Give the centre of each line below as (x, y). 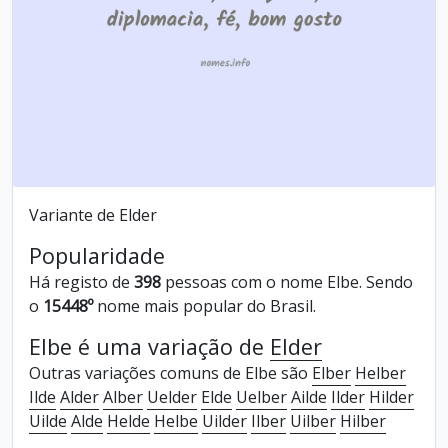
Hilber (363, 421)
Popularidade (97, 255)
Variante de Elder (93, 215)
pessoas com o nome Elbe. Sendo (287, 282)
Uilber (313, 421)
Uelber (261, 397)
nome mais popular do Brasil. (204, 306)
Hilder (391, 397)
